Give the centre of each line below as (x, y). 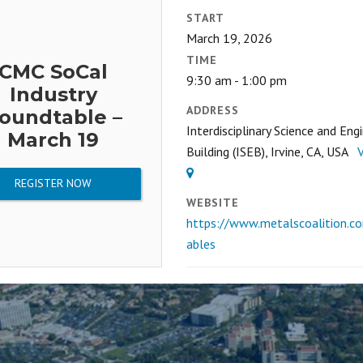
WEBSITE (212, 203)
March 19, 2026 (229, 38)
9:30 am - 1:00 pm (236, 80)
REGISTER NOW (53, 183)
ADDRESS (212, 110)
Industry (53, 94)
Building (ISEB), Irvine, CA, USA (271, 152)
